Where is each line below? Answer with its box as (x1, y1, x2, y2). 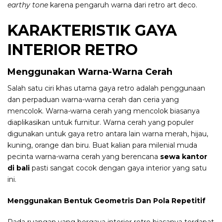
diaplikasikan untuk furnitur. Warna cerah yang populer (7, 118, 194, 127)
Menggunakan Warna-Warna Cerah (7, 66, 172, 78)
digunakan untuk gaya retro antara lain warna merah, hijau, (7, 129, 208, 139)
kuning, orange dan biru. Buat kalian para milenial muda (7, 141, 197, 150)
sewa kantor (160, 152, 207, 162)
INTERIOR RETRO (7, 41, 138, 59)
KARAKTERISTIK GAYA (7, 21, 177, 40)
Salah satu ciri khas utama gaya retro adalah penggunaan (7, 84, 205, 93)
